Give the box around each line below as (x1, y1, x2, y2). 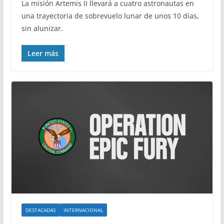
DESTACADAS (25, 206, 55, 213)
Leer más (27, 48, 58, 58)
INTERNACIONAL (63, 206, 103, 213)
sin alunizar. (21, 23, 63, 33)
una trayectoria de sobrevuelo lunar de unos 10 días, (21, 11, 199, 21)
